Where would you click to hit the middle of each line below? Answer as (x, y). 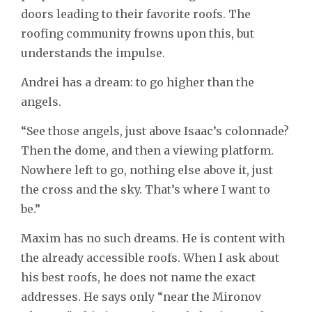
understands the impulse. (93, 53)
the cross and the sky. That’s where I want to (146, 189)
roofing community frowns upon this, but (138, 33)
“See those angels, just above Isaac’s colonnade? (155, 131)
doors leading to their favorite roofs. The (136, 14)
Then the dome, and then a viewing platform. (147, 150)
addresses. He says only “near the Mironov (141, 296)
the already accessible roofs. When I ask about (150, 257)
